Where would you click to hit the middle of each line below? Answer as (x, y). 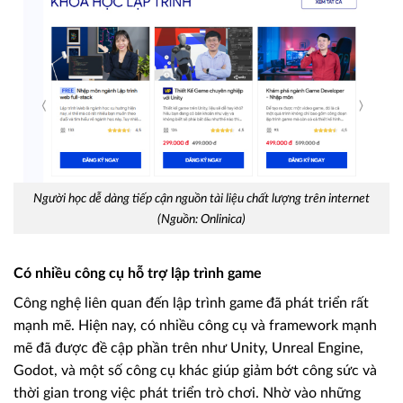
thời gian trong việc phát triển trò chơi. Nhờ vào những (187, 394)
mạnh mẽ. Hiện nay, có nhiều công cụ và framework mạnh (195, 326)
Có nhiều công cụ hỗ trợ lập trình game (138, 274)
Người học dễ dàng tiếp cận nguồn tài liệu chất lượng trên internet (201, 198)
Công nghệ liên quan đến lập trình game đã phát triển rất (191, 304)
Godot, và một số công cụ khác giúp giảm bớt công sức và (195, 371)
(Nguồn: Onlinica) (201, 219)
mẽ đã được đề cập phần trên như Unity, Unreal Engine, (188, 349)
